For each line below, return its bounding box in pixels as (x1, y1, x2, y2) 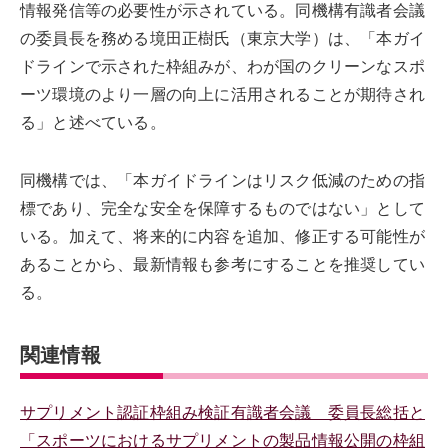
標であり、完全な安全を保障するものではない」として (20, 200, 425, 218)
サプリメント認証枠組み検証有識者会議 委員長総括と (20, 404, 426, 422)
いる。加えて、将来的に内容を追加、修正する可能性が (20, 228, 425, 246)
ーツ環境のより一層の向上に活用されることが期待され (20, 86, 425, 104)
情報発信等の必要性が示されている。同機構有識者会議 (20, 2, 425, 20)
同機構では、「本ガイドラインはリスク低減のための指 (20, 172, 425, 190)
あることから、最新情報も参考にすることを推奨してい (20, 256, 425, 274)
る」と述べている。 (20, 114, 166, 132)
